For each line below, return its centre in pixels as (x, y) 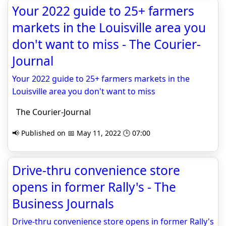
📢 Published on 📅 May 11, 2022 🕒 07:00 (81, 133)
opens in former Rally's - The (94, 187)
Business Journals (63, 204)
